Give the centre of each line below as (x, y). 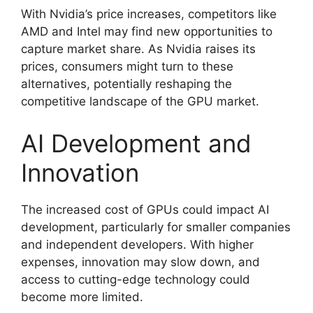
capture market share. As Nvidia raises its (138, 49)
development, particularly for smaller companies (156, 227)
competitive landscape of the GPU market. (140, 101)
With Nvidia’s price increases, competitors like (149, 14)
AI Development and (136, 143)
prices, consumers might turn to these (127, 66)
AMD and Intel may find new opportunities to (147, 31)
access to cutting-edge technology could (136, 279)
